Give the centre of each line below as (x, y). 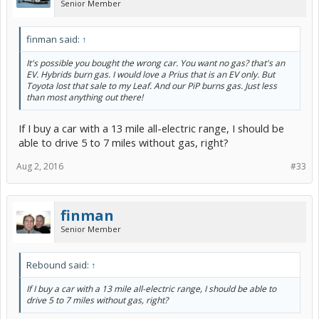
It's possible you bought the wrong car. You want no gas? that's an (156, 63)
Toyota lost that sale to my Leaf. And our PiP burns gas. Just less (152, 85)
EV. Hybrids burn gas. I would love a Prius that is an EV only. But (151, 74)
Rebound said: (59, 265)
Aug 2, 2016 (40, 166)
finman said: (54, 39)
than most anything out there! (85, 97)
